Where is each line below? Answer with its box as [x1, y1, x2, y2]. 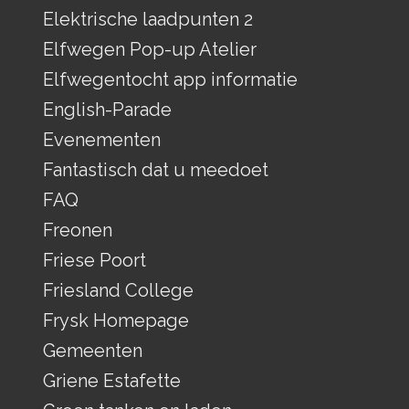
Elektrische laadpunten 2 [42, 7, 253, 30]
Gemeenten [42, 339, 142, 362]
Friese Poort [42, 248, 146, 271]
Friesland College [42, 278, 194, 301]
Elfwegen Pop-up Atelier [42, 37, 257, 60]
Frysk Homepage [42, 309, 189, 331]
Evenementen [42, 128, 161, 151]
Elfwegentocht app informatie [42, 68, 298, 90]
